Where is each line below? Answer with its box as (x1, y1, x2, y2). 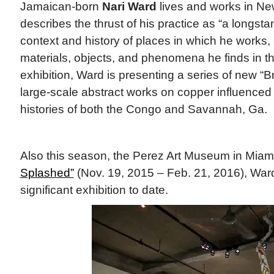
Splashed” (20, 166, 74, 179)
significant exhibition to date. (20, 183, 168, 196)
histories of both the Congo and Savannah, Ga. (20, 102, 267, 116)
